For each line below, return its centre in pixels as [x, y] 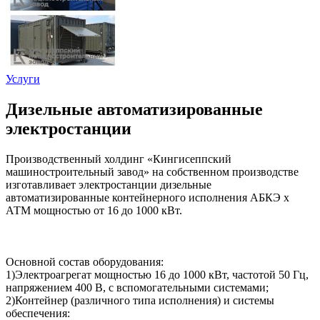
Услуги [23, 79]
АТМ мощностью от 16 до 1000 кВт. [94, 210]
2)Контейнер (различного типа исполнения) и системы [140, 300]
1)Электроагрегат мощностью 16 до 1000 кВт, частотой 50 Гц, [157, 274]
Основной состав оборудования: [85, 261]
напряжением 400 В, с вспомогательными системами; [137, 287]
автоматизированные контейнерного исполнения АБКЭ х [147, 197]
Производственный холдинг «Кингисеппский [119, 159]
